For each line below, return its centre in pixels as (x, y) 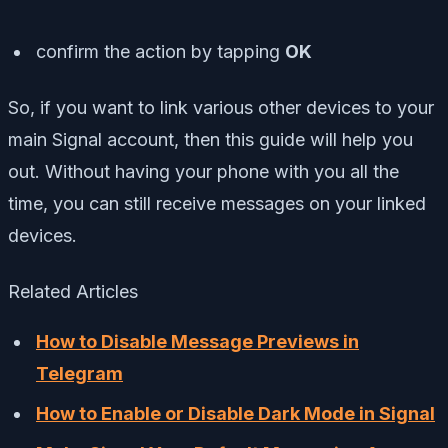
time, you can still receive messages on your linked (217, 204)
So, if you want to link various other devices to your (221, 108)
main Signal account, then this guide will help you (210, 140)
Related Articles (73, 292)
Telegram (79, 374)
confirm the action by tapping (160, 52)
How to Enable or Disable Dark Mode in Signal (235, 414)
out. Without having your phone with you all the (203, 172)
